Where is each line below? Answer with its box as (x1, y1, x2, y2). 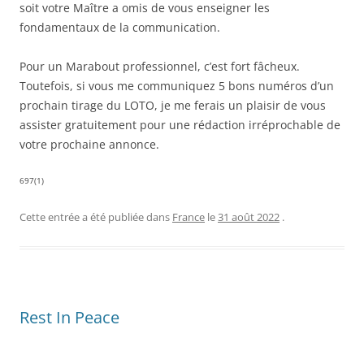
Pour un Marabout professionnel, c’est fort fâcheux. (19, 58, 300, 75)
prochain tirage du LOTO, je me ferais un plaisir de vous (19, 97, 326, 114)
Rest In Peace (19, 306, 119, 329)
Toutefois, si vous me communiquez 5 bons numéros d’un (19, 78, 334, 94)
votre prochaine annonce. (19, 136, 159, 153)
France (172, 210, 205, 225)
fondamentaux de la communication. (19, 19, 220, 36)
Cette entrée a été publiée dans (19, 210, 172, 225)
